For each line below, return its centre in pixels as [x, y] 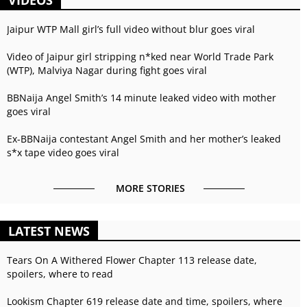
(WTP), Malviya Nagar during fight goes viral [107, 70]
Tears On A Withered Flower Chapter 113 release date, [132, 260]
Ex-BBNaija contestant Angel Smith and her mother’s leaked [144, 138]
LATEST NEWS [49, 231]
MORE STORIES [150, 188]
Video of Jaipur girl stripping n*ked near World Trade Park [140, 56]
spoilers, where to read [60, 273]
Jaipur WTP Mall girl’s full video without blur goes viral [131, 29]
